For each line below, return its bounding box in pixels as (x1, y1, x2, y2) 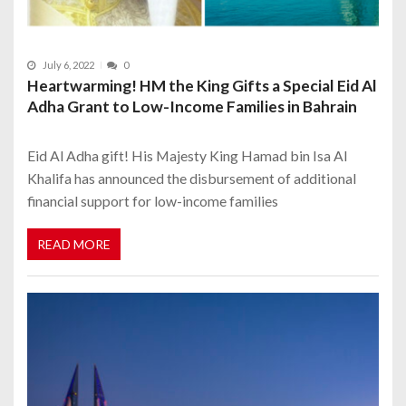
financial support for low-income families (27, 192, 278, 210)
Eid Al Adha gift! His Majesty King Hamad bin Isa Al (27, 147, 347, 165)
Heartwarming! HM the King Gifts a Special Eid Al (27, 76, 377, 96)
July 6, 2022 (43, 59, 94, 72)
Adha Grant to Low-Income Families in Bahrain (27, 97, 357, 117)
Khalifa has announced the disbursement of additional (27, 169, 356, 188)
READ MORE (37, 236, 111, 252)
